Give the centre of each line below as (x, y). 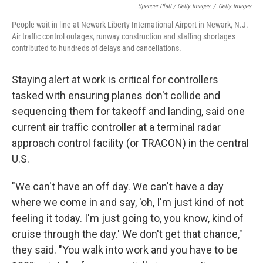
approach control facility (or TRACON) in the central (130, 143)
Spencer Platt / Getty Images (174, 6)
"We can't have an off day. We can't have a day (118, 186)
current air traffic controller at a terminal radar (116, 127)
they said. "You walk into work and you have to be (125, 250)
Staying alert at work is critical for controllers (115, 80)
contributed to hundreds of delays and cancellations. (97, 48)
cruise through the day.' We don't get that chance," (127, 234)
